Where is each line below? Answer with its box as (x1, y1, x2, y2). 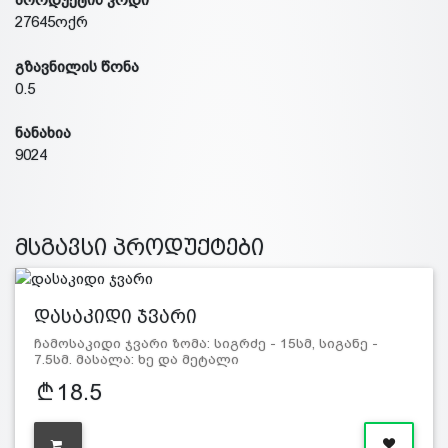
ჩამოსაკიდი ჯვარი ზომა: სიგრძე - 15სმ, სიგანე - (33, 336, 378, 352)
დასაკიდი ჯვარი (33, 306, 197, 328)
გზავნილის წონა (15, 57, 139, 75)
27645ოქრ (15, 13, 88, 31)
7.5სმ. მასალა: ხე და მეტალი (33, 352, 239, 368)
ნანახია (15, 124, 71, 142)
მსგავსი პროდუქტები (15, 234, 264, 260)
